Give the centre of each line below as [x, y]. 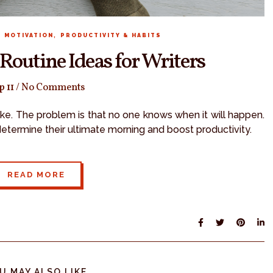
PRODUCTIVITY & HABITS [111, 35]
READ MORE [36, 174]
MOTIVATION [29, 35]
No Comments [53, 87]
